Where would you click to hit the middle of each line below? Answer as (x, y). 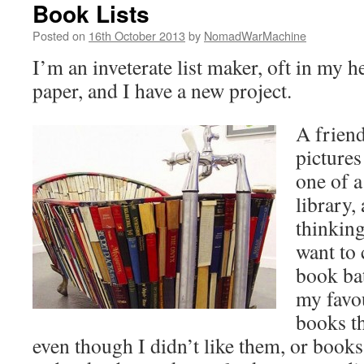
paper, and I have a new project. (162, 90)
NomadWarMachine (255, 35)
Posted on (59, 35)
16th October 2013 (137, 35)
